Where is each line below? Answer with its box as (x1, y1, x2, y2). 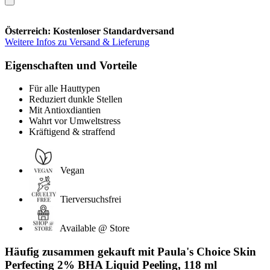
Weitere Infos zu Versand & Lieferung (5, 36, 149, 47)
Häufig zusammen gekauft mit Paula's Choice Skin (5, 245, 256, 258)
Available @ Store (60, 223, 130, 234)
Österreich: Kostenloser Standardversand (5, 25, 174, 36)
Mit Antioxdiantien (29, 105, 101, 116)
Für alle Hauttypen (29, 83, 100, 94)
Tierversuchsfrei (60, 194, 121, 205)
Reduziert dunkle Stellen (29, 94, 122, 105)
